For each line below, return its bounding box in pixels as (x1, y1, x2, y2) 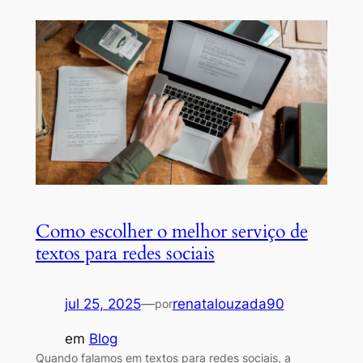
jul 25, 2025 (64, 296, 141, 313)
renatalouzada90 (172, 296, 284, 313)
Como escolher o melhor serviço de (35, 219, 308, 245)
